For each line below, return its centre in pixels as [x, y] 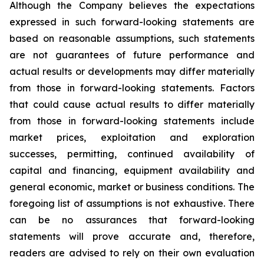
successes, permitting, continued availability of [132, 154]
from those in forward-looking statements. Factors [132, 88]
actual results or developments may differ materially [132, 71]
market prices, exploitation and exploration [132, 137]
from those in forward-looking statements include [132, 121]
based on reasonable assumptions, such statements [132, 38]
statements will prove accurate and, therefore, [132, 236]
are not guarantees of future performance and [132, 55]
